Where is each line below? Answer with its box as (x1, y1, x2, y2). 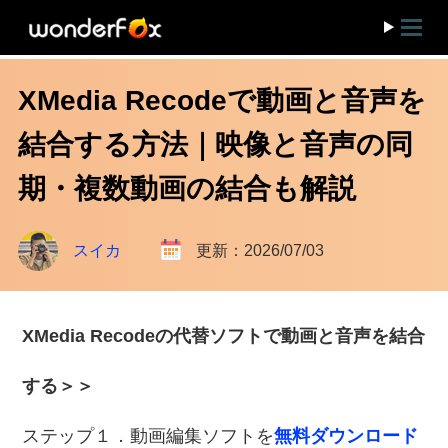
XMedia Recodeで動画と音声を (17, 85, 426, 116)
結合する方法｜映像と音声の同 (17, 129, 413, 160)
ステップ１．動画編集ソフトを (22, 426, 275, 446)
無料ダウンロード (274, 426, 419, 446)
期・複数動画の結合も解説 (17, 173, 356, 204)
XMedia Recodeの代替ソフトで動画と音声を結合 (22, 326, 426, 346)
